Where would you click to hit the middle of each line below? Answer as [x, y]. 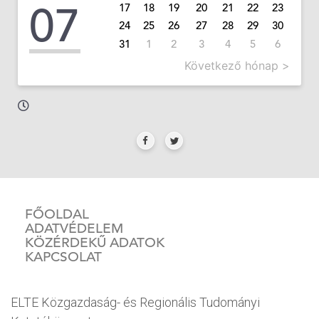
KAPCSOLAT [63, 256]
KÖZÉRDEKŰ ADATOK [95, 242]
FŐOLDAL [57, 214]
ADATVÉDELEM [74, 228]
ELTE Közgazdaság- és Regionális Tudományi [135, 302]
